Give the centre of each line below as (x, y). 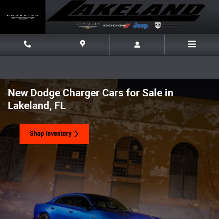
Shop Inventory (51, 134)
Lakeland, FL (37, 106)
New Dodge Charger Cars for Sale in (91, 93)
